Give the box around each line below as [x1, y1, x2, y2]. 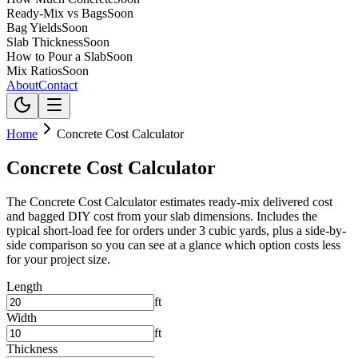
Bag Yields [6, 21, 62, 34]
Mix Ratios [6, 64, 62, 78]
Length [6, 279, 42, 293]
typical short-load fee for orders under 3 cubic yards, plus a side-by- [6, 223, 346, 237]
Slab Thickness [6, 35, 83, 49]
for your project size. [6, 252, 110, 266]
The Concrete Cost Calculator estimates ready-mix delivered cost [6, 194, 332, 209]
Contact [38, 78, 78, 92]
